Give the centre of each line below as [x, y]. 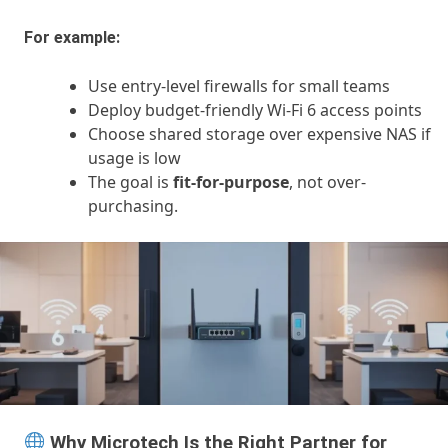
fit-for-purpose [231, 182]
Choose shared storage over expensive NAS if [259, 134]
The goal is [130, 182]
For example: [72, 38]
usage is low [134, 158]
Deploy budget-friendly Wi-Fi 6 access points [255, 110]
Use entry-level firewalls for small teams [239, 86]
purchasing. [133, 206]
